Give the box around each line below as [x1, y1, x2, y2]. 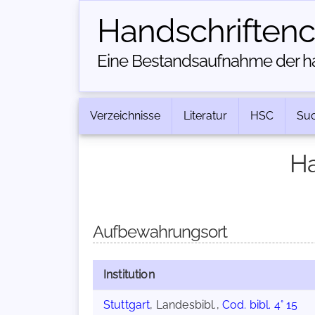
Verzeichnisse [90, 109, 160, 122]
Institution [103, 268, 155, 281]
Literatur [184, 109, 227, 122]
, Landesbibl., [150, 298, 222, 311]
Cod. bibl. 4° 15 [221, 298, 298, 311]
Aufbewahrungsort [93, 221, 227, 242]
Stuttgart [103, 298, 150, 311]
